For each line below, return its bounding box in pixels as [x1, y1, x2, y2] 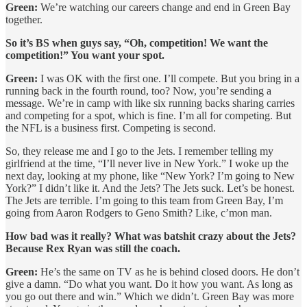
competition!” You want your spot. [5, 49, 164, 61]
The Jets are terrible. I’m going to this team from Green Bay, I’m [5, 194, 283, 206]
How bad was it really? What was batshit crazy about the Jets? [5, 230, 296, 242]
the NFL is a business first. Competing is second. [5, 121, 216, 134]
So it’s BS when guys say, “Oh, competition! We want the [5, 36, 268, 49]
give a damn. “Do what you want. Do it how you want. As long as [5, 278, 293, 290]
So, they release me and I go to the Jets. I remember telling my [5, 145, 273, 157]
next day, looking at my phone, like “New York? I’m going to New [5, 169, 295, 182]
